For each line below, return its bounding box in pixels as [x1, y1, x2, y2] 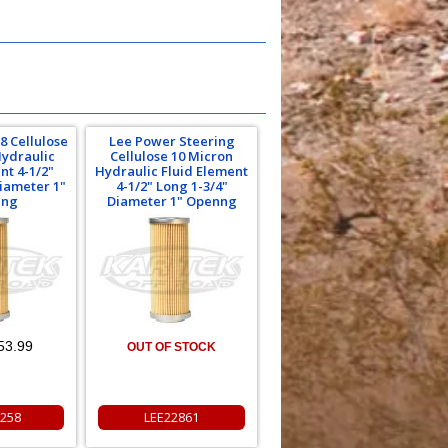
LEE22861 [144, 408, 200, 426]
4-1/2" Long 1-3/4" [115, 177, 228, 195]
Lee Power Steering [108, 132, 235, 150]
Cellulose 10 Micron [110, 147, 234, 165]
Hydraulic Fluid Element [95, 162, 249, 180]
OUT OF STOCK [127, 340, 217, 354]
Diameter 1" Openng [106, 192, 237, 210]
